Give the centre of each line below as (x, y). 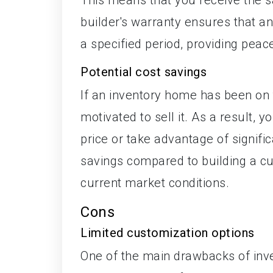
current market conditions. (155, 183)
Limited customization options (168, 232)
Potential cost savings (144, 72)
